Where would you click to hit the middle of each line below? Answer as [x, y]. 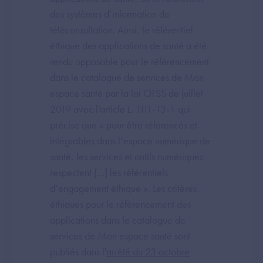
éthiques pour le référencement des [120, 204]
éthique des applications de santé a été [128, 45]
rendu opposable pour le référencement [129, 61]
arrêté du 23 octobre [148, 251]
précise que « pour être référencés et [124, 124]
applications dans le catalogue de [118, 220]
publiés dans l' [78, 251]
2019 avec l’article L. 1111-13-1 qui [120, 109]
